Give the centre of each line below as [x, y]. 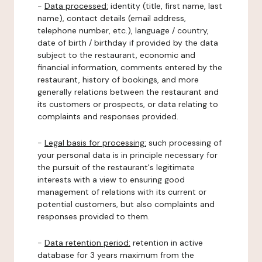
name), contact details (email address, [112, 18]
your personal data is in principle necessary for [127, 155]
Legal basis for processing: [95, 143]
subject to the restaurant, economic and [116, 55]
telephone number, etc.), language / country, [123, 30]
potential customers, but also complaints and [126, 204]
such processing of [184, 143]
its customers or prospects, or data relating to [128, 104]
